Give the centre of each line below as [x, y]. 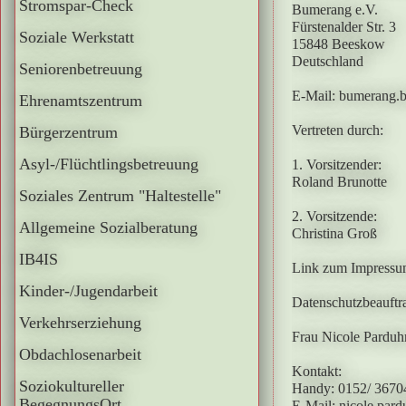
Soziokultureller [72, 386]
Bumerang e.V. [335, 10]
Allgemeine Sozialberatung [108, 227]
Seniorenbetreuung [81, 69]
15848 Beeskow [338, 44]
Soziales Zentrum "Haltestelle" [120, 196]
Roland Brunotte [339, 182]
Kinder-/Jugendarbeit [88, 291]
